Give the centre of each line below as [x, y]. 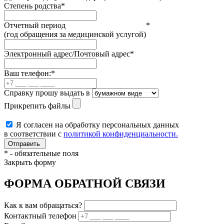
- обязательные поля [43, 153]
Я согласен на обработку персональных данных [97, 125]
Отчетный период [35, 25]
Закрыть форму [30, 162]
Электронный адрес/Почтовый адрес [67, 54]
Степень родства [32, 6]
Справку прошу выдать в [48, 93]
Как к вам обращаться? [43, 205]
